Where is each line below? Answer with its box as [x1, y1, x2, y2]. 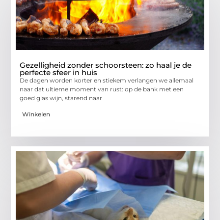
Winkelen [22, 110, 51, 118]
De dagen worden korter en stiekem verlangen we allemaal [20, 77, 194, 84]
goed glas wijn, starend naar [20, 94, 103, 102]
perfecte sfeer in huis [20, 68, 98, 78]
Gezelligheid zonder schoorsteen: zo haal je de [20, 60, 192, 70]
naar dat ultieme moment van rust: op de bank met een [20, 85, 184, 93]
